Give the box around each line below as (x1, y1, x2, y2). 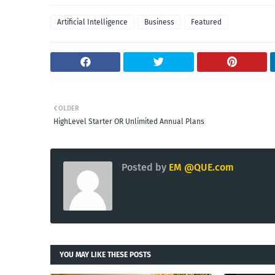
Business (144, 17, 174, 26)
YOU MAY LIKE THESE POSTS (60, 250, 151, 259)
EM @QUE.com (166, 161, 234, 173)
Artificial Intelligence (57, 17, 128, 26)
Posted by (122, 161, 166, 173)
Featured (191, 17, 222, 26)
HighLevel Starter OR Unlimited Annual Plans (53, 117, 204, 126)
